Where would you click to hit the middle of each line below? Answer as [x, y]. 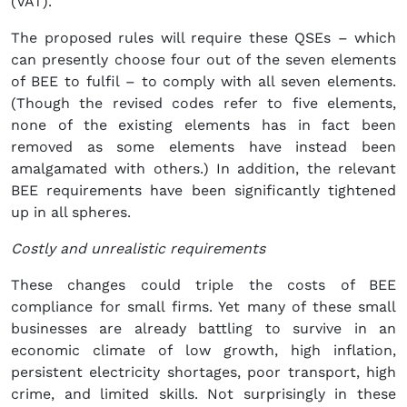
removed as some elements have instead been [203, 147]
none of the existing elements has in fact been [203, 125]
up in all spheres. [71, 213]
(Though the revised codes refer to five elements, [203, 104]
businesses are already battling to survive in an [203, 329]
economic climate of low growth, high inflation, [203, 351]
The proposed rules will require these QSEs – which [203, 38]
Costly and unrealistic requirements [138, 249]
